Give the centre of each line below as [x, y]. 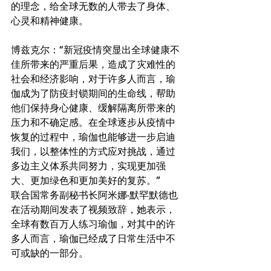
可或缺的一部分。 [51, 253]
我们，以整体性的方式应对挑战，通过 [93, 152]
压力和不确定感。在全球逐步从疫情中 [93, 122]
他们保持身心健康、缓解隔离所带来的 [93, 108]
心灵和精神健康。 [51, 21]
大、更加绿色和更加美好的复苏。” [87, 181]
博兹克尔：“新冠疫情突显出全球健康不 [95, 50]
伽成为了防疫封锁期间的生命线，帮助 [93, 93]
